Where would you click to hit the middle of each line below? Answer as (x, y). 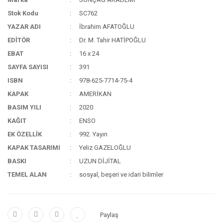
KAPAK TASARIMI (34, 148)
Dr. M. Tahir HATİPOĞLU (113, 40)
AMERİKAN (96, 94)
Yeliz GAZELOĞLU (105, 148)
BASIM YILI (24, 107)
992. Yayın (94, 134)
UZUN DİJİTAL (100, 161)
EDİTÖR (19, 40)
